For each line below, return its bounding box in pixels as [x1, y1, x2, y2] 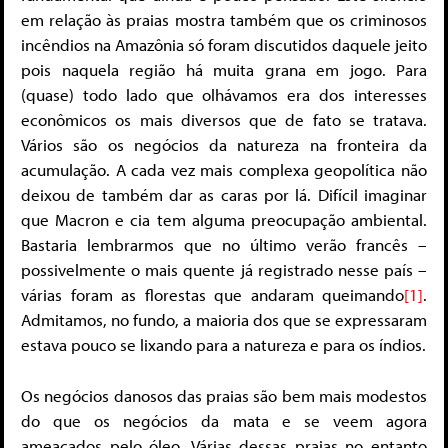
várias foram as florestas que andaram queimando [21, 284, 404, 306]
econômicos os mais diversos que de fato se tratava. [21, 109, 427, 131]
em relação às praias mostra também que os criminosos [21, 9, 427, 31]
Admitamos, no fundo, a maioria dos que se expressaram [21, 309, 427, 331]
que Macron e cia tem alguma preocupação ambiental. [21, 209, 427, 231]
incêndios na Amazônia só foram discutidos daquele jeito [21, 34, 427, 56]
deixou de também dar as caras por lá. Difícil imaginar [21, 184, 427, 206]
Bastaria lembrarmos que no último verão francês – [21, 234, 427, 256]
